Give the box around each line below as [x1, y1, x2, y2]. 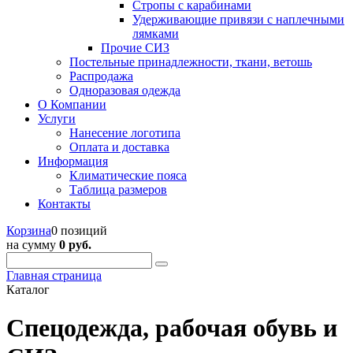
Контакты [38, 197, 91, 210]
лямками [132, 27, 179, 40]
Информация [38, 154, 108, 168]
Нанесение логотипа [69, 126, 180, 139]
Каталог [6, 283, 50, 296]
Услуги [38, 112, 76, 125]
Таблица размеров [69, 183, 167, 196]
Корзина [6, 224, 51, 237]
